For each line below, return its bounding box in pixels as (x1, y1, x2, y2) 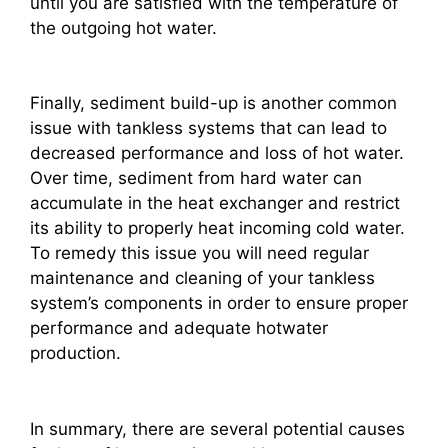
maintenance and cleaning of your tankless (30, 268, 375, 289)
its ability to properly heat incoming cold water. (30, 218, 405, 239)
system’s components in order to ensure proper (30, 293, 408, 314)
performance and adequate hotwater (30, 318, 328, 339)
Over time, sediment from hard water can (30, 168, 362, 189)
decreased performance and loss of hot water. (30, 143, 404, 164)
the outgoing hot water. (30, 17, 217, 38)
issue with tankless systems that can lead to (30, 118, 387, 139)
